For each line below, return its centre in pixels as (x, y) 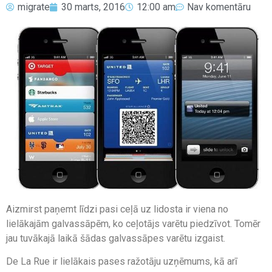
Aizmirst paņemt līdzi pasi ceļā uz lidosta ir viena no (117, 209)
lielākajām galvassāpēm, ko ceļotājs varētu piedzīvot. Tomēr (133, 223)
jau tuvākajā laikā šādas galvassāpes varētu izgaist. (116, 238)
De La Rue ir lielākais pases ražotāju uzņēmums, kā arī (122, 261)
